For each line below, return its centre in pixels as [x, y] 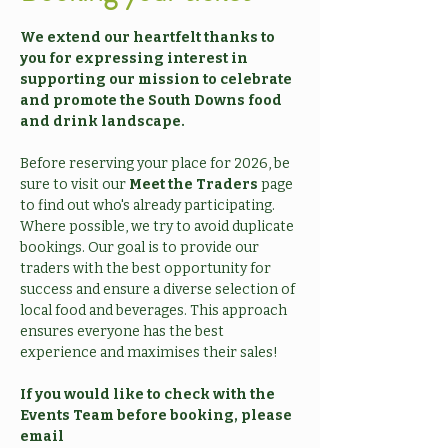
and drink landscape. [102, 121]
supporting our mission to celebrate [157, 79]
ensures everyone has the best [123, 331]
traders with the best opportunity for [147, 268]
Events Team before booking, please [157, 415]
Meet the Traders [193, 184]
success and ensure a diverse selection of [159, 289]
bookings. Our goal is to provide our [141, 247]
